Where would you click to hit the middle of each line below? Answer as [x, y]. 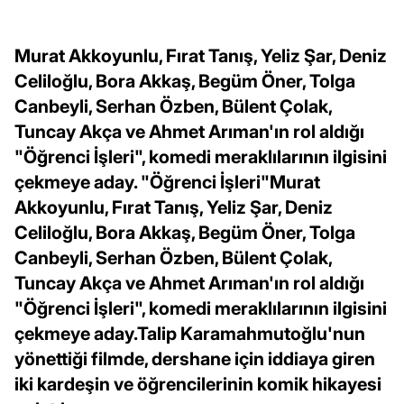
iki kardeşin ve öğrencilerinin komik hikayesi [198, 384]
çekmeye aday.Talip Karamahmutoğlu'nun [190, 333]
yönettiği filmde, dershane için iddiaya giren [195, 358]
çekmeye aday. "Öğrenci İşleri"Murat [167, 182]
